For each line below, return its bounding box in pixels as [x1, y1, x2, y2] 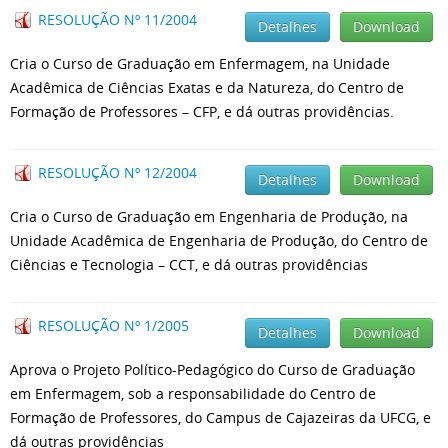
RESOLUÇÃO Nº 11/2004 [38, 10, 197, 29]
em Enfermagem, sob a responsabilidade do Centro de [10, 384, 376, 403]
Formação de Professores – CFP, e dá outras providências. [10, 102, 394, 121]
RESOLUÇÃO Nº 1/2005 [38, 316, 189, 335]
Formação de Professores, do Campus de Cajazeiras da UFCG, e [10, 408, 431, 427]
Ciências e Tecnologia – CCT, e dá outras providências [10, 255, 368, 274]
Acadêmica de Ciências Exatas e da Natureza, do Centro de [10, 78, 404, 97]
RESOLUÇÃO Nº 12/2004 [38, 163, 197, 182]
